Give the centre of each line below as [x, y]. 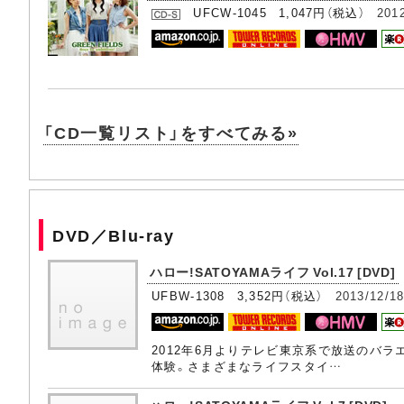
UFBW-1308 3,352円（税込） [243, 296]
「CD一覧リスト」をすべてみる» [171, 133]
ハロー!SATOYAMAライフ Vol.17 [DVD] [273, 272]
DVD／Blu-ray [114, 235]
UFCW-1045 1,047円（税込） [279, 13]
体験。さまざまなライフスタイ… [247, 366]
